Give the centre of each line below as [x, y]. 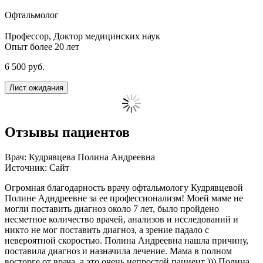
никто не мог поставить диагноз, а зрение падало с [107, 230]
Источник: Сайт [37, 167]
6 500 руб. [25, 66]
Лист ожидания [36, 87]
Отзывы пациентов [67, 132]
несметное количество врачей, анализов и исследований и [122, 219]
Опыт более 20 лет [42, 46]
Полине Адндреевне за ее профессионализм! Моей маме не [124, 198]
